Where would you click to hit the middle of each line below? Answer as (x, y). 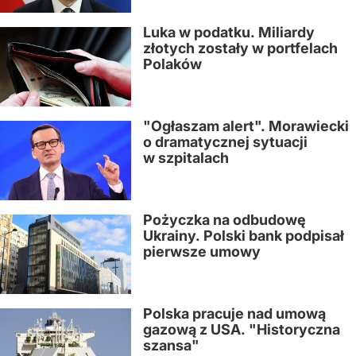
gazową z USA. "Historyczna (242, 329)
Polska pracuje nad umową (234, 313)
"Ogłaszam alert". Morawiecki (246, 126)
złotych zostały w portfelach (240, 48)
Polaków (172, 64)
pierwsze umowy (202, 252)
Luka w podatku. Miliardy (229, 32)
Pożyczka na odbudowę (224, 220)
